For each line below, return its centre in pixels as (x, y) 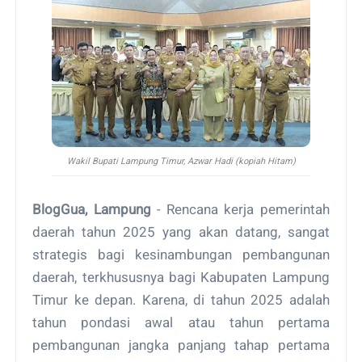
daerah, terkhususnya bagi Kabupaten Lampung (181, 277)
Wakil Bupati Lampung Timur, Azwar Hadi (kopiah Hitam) (181, 161)
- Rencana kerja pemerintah (240, 209)
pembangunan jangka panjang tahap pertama (181, 345)
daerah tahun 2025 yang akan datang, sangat (181, 232)
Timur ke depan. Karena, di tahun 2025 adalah (181, 299)
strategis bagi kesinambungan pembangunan (181, 254)
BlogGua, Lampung (92, 209)
